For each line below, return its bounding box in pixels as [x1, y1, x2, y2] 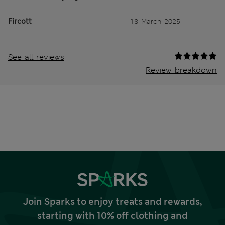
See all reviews [8, 51, 64, 62]
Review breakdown [146, 64, 217, 75]
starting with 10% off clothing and [37, 209, 188, 222]
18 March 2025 [130, 16, 180, 26]
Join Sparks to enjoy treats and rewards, [23, 195, 202, 208]
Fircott [8, 16, 32, 26]
